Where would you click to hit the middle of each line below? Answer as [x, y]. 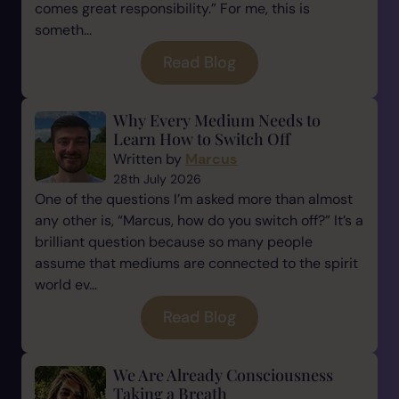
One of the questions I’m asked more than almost [194, 199]
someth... [63, 30]
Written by [149, 159]
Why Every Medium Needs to [217, 120]
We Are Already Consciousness [223, 375]
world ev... [66, 285]
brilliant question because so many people [174, 242]
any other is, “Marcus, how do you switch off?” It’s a [199, 220]
